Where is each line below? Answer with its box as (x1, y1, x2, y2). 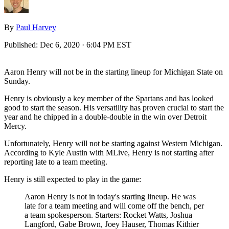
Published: (4, 40, 40, 49)
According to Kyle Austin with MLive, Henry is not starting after (4, 148, 214, 157)
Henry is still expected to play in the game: (4, 174, 141, 184)
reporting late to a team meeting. (4, 157, 107, 166)
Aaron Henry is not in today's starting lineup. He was (25, 192, 196, 201)
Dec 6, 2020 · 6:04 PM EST (40, 40, 131, 49)
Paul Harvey (16, 22, 56, 32)
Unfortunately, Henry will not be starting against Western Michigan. (4, 139, 222, 148)
